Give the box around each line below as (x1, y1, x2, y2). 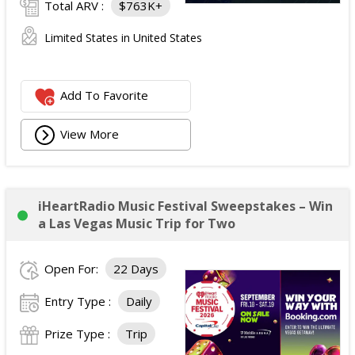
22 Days (113, 261, 158, 277)
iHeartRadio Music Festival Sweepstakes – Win (38, 197, 333, 215)
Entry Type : (44, 293, 114, 309)
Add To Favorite (60, 87, 149, 104)
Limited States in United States (44, 30, 202, 45)
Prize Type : (44, 326, 113, 342)
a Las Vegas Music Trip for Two (38, 215, 235, 232)
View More (60, 125, 120, 142)
